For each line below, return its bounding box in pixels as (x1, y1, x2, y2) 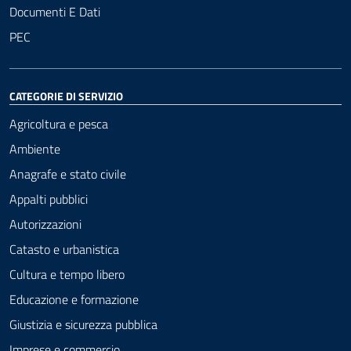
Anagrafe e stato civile (9, 165, 126, 183)
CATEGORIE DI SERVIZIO (9, 88, 123, 104)
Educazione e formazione (9, 290, 139, 309)
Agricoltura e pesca (9, 114, 108, 133)
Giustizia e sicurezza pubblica (9, 315, 157, 334)
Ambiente (9, 139, 60, 158)
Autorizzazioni (9, 215, 81, 233)
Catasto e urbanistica (9, 240, 119, 259)
